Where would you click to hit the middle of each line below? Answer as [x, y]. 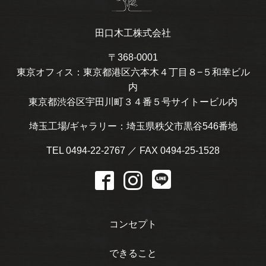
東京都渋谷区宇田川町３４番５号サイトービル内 [133, 102]
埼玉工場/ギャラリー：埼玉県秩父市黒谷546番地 [133, 126]
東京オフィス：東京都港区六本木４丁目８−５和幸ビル [133, 72]
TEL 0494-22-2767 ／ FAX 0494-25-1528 [133, 151]
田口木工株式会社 [133, 33]
